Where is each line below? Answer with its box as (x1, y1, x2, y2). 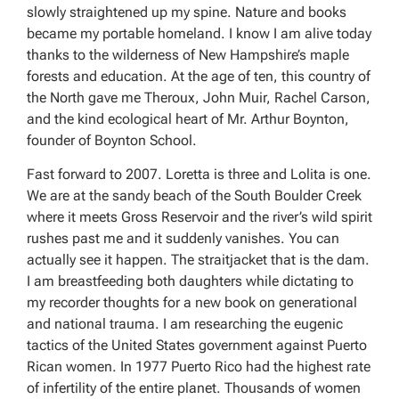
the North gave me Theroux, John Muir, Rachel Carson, (27, 88, 370, 106)
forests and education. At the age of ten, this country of (27, 67, 370, 85)
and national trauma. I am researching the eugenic (27, 315, 343, 333)
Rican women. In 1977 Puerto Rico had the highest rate (27, 358, 370, 376)
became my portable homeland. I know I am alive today (27, 24, 371, 42)
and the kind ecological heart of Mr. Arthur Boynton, (27, 110, 349, 127)
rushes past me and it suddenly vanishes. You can (27, 230, 339, 248)
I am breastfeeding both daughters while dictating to (27, 273, 354, 290)
